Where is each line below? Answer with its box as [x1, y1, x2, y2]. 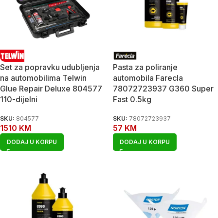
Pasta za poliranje [113, 62, 178, 72]
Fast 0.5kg [113, 94, 151, 104]
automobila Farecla [113, 73, 183, 83]
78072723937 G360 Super [113, 84, 214, 93]
